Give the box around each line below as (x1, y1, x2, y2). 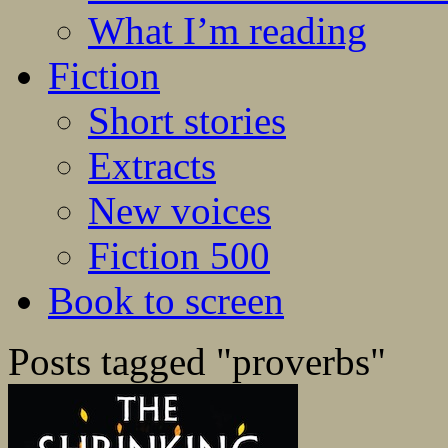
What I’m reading (88, 9, 367, 53)
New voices (88, 189, 271, 233)
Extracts (88, 144, 216, 188)
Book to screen (48, 279, 284, 323)
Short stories (88, 99, 286, 143)
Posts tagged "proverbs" (8, 340, 386, 384)
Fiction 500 (88, 234, 270, 278)
